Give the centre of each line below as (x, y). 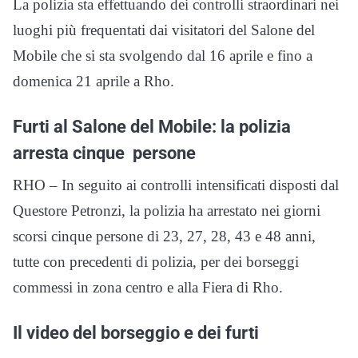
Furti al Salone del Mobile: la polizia (152, 127)
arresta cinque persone (104, 153)
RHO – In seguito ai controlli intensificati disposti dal (176, 185)
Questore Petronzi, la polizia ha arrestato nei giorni (167, 211)
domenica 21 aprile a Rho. (93, 82)
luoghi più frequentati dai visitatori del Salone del (164, 30)
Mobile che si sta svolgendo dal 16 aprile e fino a (163, 56)
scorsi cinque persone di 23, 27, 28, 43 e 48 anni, (164, 237)
